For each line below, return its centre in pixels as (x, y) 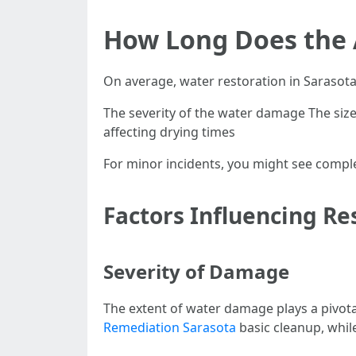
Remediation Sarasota (170, 327)
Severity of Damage (196, 271)
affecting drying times (169, 132)
